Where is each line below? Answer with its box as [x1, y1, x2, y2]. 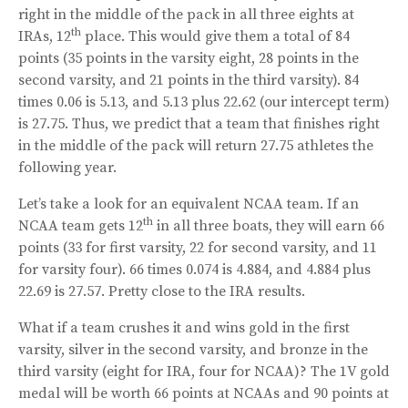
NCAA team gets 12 [18, 216, 143, 235]
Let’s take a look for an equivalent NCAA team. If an [18, 194, 359, 213]
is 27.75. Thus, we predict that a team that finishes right [18, 114, 380, 133]
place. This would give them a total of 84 [81, 26, 350, 46]
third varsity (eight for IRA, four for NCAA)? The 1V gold [18, 362, 390, 381]
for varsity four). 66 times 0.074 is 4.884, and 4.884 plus [18, 260, 371, 279]
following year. [18, 158, 117, 177]
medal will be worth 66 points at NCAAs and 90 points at [18, 383, 389, 403]
